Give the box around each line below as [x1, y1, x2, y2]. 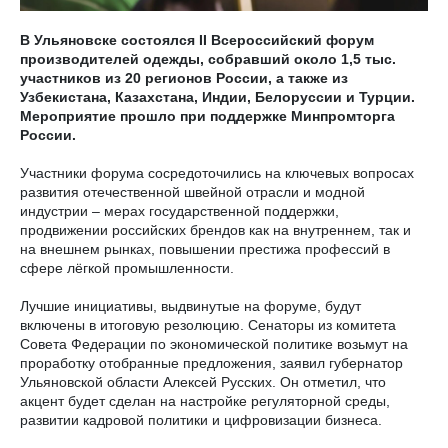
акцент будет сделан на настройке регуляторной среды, [20, 393, 390, 409]
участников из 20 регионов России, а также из [20, 70, 348, 86]
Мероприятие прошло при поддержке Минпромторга [20, 108, 395, 124]
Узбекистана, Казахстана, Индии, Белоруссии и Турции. [20, 89, 415, 105]
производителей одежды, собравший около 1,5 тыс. [20, 51, 396, 67]
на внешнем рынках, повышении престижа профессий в [20, 241, 390, 257]
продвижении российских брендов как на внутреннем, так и [20, 222, 411, 238]
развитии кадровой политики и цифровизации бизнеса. [20, 412, 382, 428]
